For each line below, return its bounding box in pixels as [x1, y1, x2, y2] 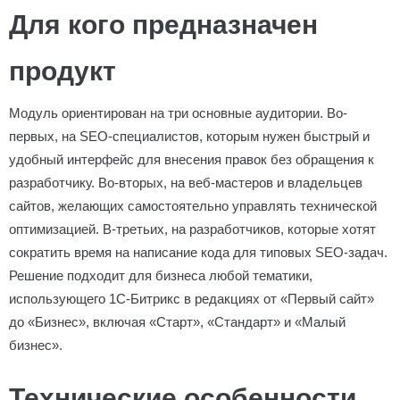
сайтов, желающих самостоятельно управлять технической [9, 198, 377, 213]
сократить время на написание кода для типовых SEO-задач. [9, 245, 387, 260]
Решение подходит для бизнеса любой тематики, [9, 268, 312, 283]
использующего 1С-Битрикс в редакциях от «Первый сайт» [9, 291, 374, 306]
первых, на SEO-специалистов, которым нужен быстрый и [9, 129, 370, 144]
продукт [9, 56, 116, 86]
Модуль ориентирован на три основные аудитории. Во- [9, 105, 347, 121]
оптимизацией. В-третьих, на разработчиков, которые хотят [9, 221, 376, 237]
